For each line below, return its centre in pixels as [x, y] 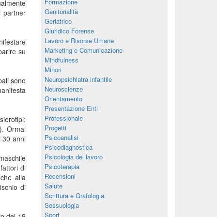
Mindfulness [61, 60]
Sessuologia [62, 205]
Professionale [63, 118]
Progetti [55, 128]
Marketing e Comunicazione [83, 50]
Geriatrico [58, 21]
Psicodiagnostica [68, 147]
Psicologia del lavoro [73, 157]
